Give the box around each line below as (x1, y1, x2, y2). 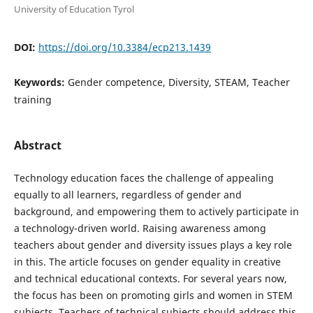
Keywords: (13, 75, 68, 89)
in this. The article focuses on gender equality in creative (13, 255, 281, 268)
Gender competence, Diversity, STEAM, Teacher (67, 75, 290, 89)
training (13, 92, 52, 106)
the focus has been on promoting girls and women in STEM (13, 289, 293, 302)
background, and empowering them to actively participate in (13, 205, 299, 218)
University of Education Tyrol (13, 2, 134, 15)
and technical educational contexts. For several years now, (13, 272, 287, 285)
